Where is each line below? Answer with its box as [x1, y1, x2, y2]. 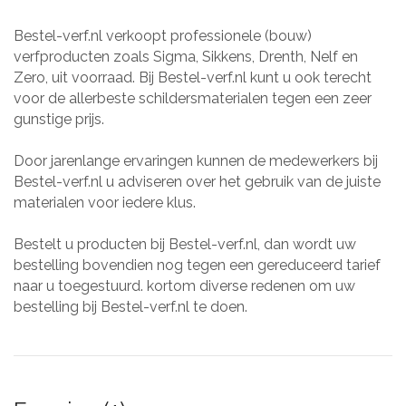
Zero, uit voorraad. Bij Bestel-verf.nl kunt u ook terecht [14, 68, 372, 86]
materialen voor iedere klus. [14, 193, 196, 211]
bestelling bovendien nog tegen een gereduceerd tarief [14, 256, 381, 274]
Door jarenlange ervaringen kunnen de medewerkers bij [14, 151, 378, 169]
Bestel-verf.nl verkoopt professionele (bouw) [14, 26, 312, 44]
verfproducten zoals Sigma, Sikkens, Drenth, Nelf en [14, 47, 358, 65]
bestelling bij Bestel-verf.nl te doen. [14, 297, 247, 315]
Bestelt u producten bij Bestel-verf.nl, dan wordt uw [14, 235, 356, 253]
